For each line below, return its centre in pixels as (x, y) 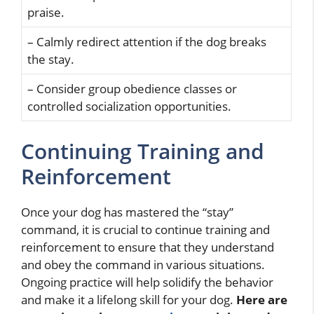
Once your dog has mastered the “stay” (127, 212)
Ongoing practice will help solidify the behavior (147, 282)
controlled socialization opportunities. (129, 106)
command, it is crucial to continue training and (145, 230)
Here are (262, 300)
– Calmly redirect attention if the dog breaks (147, 41)
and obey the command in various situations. (143, 265)
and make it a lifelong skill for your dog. (129, 300)
